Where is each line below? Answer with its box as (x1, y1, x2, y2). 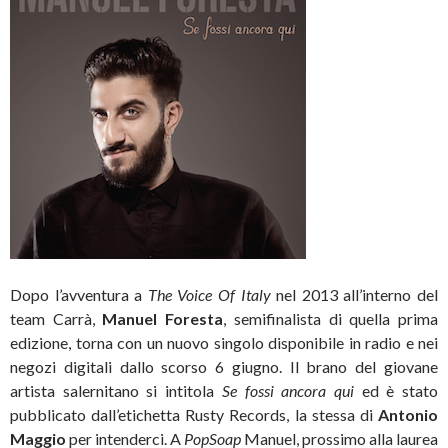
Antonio (378, 404, 438, 424)
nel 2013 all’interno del (276, 284, 439, 304)
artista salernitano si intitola (10, 380, 222, 400)
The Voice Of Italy (147, 284, 277, 304)
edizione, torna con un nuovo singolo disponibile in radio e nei (10, 332, 438, 352)
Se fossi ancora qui (221, 380, 354, 400)
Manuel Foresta (102, 308, 224, 328)
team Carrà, (10, 308, 103, 328)
